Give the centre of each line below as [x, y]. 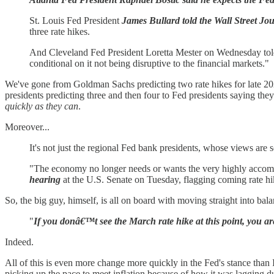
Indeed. [19, 242]
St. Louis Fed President [76, 21]
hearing [45, 180]
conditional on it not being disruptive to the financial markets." [149, 64]
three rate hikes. [60, 32]
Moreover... [27, 127]
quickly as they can [42, 106]
